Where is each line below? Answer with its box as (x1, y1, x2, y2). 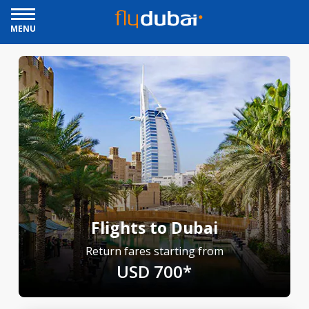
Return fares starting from (85, 243, 223, 259)
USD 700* (117, 260, 192, 283)
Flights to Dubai (90, 217, 218, 239)
